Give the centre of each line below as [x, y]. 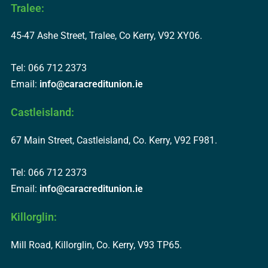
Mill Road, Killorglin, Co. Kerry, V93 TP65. [96, 245]
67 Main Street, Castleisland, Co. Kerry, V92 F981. [114, 141]
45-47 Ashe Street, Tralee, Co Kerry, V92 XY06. [106, 36]
